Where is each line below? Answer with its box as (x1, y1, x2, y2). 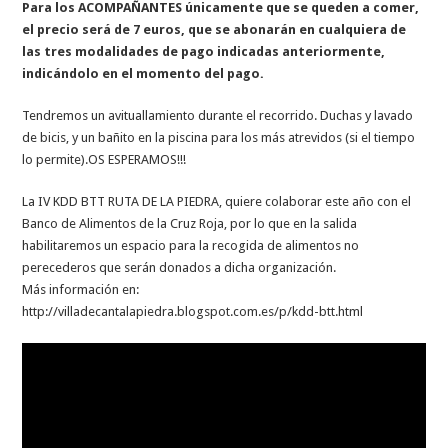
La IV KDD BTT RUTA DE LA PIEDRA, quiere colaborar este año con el (22, 193, 412, 209)
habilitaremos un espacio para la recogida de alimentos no (22, 237, 360, 253)
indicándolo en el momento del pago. (22, 65, 265, 81)
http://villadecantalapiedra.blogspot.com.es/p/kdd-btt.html (22, 303, 364, 319)
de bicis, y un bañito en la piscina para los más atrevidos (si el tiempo (22, 129, 416, 145)
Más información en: (22, 281, 140, 297)
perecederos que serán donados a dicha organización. (22, 259, 337, 275)
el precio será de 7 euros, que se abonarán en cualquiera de (22, 21, 407, 37)
